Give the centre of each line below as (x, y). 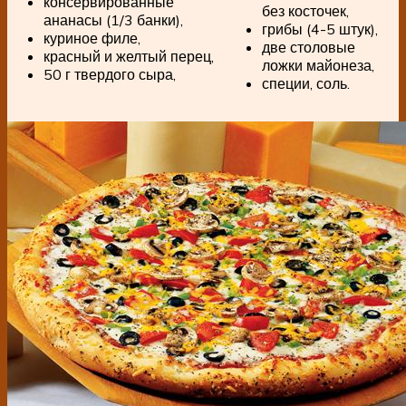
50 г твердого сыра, (110, 74)
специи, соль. (306, 83)
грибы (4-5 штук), (320, 29)
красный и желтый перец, (129, 56)
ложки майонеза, (318, 65)
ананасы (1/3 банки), (113, 19)
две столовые (309, 47)
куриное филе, (92, 38)
